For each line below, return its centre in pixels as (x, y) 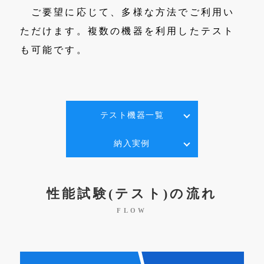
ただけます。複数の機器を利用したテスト (127, 31)
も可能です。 (54, 50)
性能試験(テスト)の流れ (132, 194)
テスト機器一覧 (132, 115)
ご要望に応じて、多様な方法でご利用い (127, 12)
